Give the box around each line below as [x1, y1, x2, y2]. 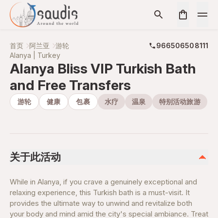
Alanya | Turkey [10, 51, 60, 59]
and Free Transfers [10, 77, 131, 93]
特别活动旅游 [159, 97, 200, 106]
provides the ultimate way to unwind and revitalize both [10, 199, 192, 208]
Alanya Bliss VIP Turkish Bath [10, 60, 196, 77]
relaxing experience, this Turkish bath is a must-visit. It [10, 188, 190, 197]
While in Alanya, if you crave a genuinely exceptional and [10, 177, 197, 186]
